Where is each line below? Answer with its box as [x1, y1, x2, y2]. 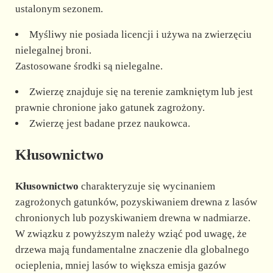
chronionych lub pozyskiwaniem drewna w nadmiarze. [15, 211, 250, 224]
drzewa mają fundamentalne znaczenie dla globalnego [15, 243, 249, 255]
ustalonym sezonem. [15, 2, 103, 15]
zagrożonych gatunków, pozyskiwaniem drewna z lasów [15, 196, 257, 208]
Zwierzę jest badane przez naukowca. [29, 117, 190, 129]
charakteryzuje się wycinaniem [78, 180, 215, 192]
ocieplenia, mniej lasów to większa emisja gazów [15, 259, 226, 271]
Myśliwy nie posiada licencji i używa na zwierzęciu [29, 28, 252, 40]
